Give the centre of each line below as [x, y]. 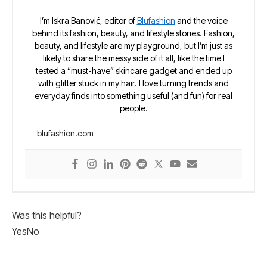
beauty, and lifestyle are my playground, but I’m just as [133, 46]
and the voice [201, 21]
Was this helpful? [47, 215]
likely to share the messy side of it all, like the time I [133, 58]
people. [133, 108]
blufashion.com [65, 133]
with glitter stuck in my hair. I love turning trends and [133, 83]
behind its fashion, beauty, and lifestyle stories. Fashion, [133, 33]
